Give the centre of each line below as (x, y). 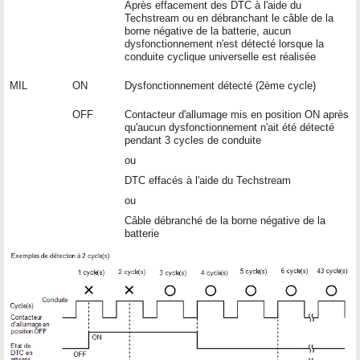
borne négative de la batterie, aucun (208, 31)
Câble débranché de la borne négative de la (225, 220)
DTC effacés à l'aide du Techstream (208, 180)
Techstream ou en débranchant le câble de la (229, 18)
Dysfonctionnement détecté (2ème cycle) (220, 85)
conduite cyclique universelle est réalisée (220, 56)
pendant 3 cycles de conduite (193, 140)
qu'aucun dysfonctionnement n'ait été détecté (229, 127)
